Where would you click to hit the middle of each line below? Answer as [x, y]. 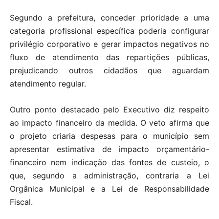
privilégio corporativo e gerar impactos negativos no [109, 44]
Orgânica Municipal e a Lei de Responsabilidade [109, 189]
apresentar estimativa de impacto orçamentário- [109, 149]
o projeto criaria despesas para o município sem [109, 136]
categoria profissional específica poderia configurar [109, 31]
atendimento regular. [48, 84]
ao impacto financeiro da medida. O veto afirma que [109, 123]
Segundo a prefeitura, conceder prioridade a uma [109, 18]
